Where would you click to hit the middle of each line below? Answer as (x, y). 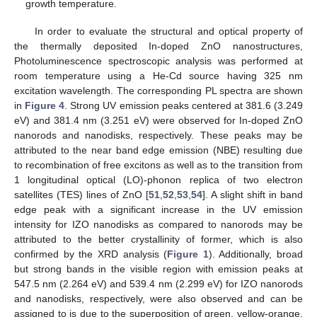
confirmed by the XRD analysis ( (91, 254)
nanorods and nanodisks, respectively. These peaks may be (158, 135)
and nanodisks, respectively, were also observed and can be (158, 298)
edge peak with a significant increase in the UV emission (158, 209)
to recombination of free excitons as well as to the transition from (158, 165)
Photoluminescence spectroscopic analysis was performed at (158, 60)
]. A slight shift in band (253, 194)
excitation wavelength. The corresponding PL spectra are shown (158, 90)
